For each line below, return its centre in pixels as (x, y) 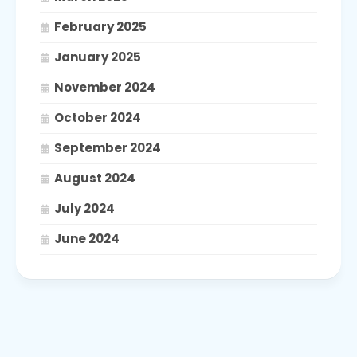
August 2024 (95, 178)
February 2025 (100, 26)
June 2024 (87, 238)
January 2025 (98, 57)
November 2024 (105, 87)
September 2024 (108, 147)
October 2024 (98, 117)
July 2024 (84, 208)
